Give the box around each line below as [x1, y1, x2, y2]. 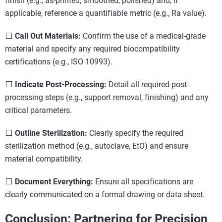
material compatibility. [5, 154, 83, 164]
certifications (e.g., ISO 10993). [5, 56, 112, 66]
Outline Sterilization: [15, 128, 87, 138]
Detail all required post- [107, 79, 189, 89]
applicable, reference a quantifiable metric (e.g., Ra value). [5, 8, 207, 18]
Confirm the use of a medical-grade [81, 31, 206, 41]
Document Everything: [15, 176, 93, 186]
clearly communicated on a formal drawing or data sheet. [5, 189, 205, 199]
